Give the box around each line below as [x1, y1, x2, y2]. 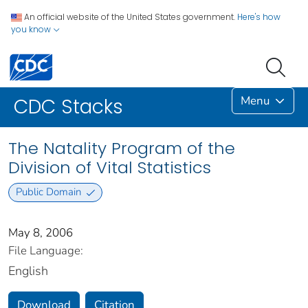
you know [11, 23, 53, 35]
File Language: [8, 242, 83, 258]
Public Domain [15, 185, 81, 199]
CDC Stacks [14, 93, 123, 121]
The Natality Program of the [8, 137, 235, 160]
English [8, 262, 48, 279]
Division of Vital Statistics [8, 156, 211, 179]
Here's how [237, 11, 280, 23]
